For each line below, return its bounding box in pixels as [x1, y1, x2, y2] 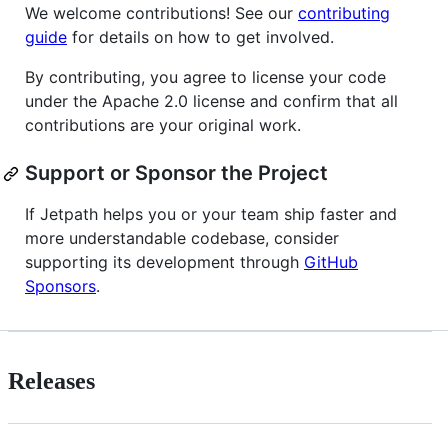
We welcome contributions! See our [25, 3, 298, 24]
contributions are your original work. [25, 115, 301, 136]
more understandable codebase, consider [25, 228, 339, 249]
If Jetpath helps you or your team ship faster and [25, 204, 397, 225]
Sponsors [25, 276, 96, 297]
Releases [8, 368, 95, 395]
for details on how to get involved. [67, 27, 334, 48]
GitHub [304, 252, 358, 273]
